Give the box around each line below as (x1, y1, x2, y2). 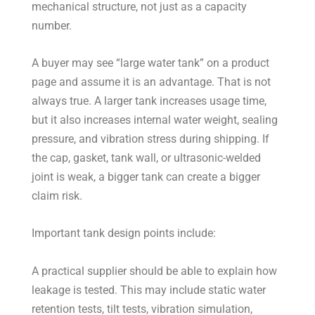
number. (32, 18, 72, 32)
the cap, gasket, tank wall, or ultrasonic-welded (32, 151, 262, 165)
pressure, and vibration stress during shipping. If (32, 132, 270, 146)
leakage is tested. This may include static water (32, 283, 266, 297)
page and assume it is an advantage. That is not (32, 75, 271, 89)
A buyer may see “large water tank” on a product (32, 56, 270, 70)
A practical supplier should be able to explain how (32, 264, 278, 278)
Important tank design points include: (32, 226, 217, 240)
